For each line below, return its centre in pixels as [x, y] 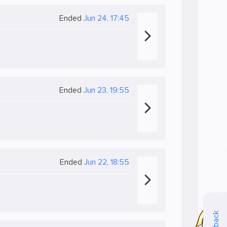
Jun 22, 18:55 [107, 162]
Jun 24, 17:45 [106, 18]
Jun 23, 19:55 [106, 90]
